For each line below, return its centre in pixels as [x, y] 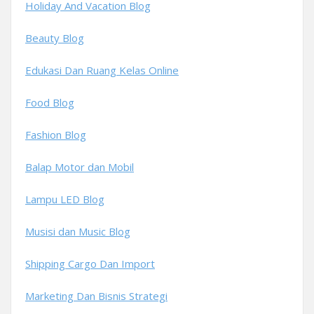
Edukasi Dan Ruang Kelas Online [102, 70]
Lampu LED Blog [65, 199]
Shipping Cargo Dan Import [90, 264]
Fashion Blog [56, 135]
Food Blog [50, 102]
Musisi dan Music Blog [78, 231]
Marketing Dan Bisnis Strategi [96, 296]
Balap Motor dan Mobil [80, 167]
